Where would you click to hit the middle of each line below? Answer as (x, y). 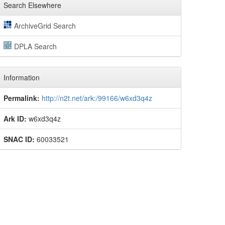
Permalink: (22, 98)
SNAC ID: (19, 139)
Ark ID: (15, 119)
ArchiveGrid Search (45, 26)
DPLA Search (35, 46)
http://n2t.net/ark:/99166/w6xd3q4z (97, 98)
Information (22, 77)
